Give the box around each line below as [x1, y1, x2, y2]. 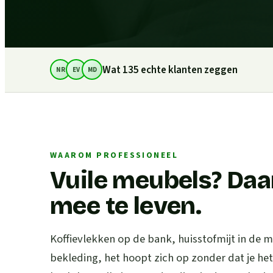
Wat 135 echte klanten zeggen [102, 62, 238, 77]
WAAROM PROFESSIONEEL [50, 149, 179, 161]
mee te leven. [50, 191, 202, 221]
